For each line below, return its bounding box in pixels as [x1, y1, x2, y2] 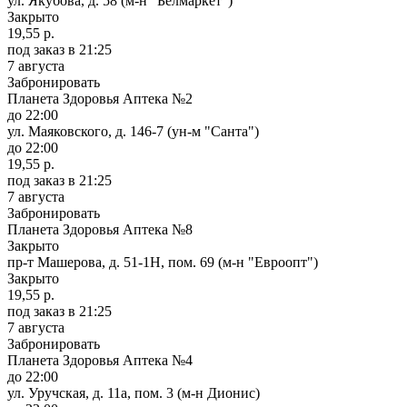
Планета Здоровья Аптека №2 [7, 90, 193, 106]
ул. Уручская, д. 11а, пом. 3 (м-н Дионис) [7, 384, 260, 401]
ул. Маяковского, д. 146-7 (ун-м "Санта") [7, 123, 259, 139]
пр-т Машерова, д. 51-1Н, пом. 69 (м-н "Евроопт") [7, 253, 318, 270]
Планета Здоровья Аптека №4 [7, 352, 193, 368]
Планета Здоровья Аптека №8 [7, 221, 193, 237]
